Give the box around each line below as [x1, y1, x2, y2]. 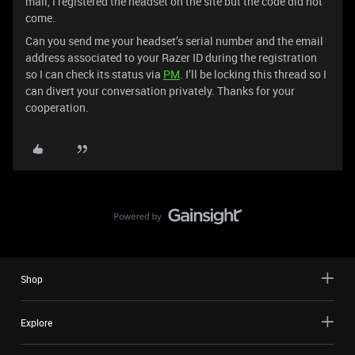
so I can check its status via [25, 67, 163, 82]
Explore [21, 316, 52, 329]
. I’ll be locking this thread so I [180, 67, 326, 82]
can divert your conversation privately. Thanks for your [25, 83, 295, 98]
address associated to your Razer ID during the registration [25, 50, 317, 65]
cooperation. [25, 100, 89, 115]
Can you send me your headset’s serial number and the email [25, 33, 323, 48]
